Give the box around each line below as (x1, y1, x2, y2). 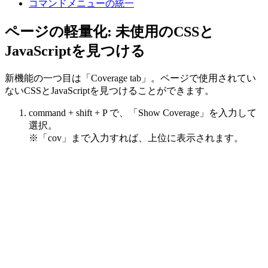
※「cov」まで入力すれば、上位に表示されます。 (29, 132, 243, 143)
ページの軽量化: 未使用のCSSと (5, 23, 214, 39)
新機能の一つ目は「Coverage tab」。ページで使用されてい (5, 72, 256, 83)
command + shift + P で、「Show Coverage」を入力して (29, 107, 257, 118)
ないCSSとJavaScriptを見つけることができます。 (5, 85, 214, 96)
